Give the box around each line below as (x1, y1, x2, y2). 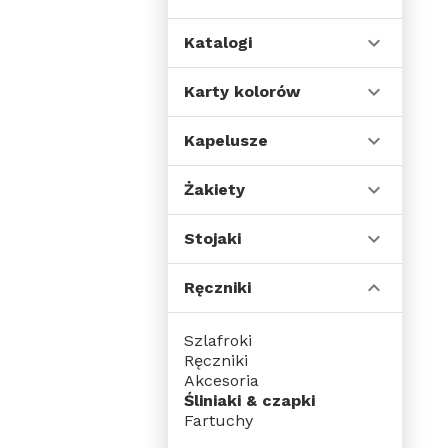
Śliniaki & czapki (184, 391, 315, 410)
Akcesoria (184, 371, 259, 390)
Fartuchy (184, 411, 253, 430)
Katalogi (184, 33, 252, 52)
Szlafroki (184, 331, 252, 350)
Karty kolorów (184, 82, 300, 101)
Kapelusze (184, 131, 268, 150)
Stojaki (184, 229, 241, 248)
